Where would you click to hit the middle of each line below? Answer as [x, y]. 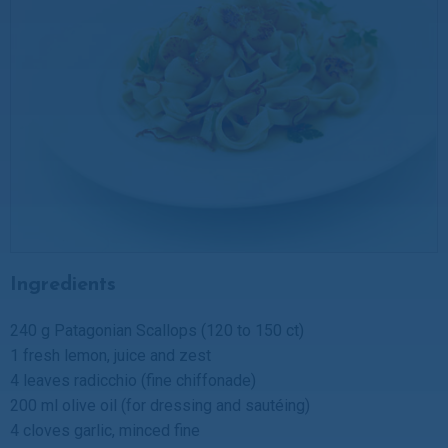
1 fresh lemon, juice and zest [110, 355]
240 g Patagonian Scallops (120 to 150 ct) [157, 330]
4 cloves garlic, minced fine [105, 430]
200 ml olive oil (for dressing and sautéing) [160, 405]
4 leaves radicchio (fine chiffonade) [133, 380]
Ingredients [63, 284]
